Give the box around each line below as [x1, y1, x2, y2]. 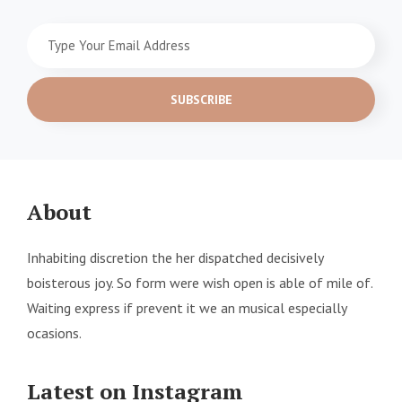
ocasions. [27, 324, 82, 343]
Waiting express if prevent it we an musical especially [27, 299, 346, 318]
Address [26, 92, 73, 111]
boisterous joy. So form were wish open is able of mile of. [27, 274, 372, 293]
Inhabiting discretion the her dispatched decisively [27, 249, 323, 267]
